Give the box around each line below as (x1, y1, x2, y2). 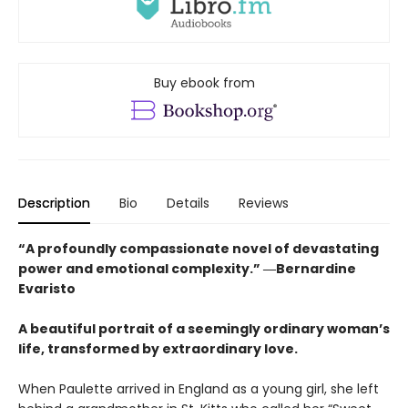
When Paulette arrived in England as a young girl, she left (18, 380, 379, 399)
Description (18, 194, 90, 213)
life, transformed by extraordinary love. (18, 340, 298, 359)
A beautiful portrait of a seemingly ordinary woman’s (18, 320, 390, 339)
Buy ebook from (153, 74, 255, 93)
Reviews (239, 194, 289, 213)
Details (167, 194, 209, 213)
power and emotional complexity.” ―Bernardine (18, 260, 356, 279)
